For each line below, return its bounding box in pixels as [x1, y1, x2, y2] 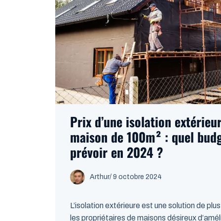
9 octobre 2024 [113, 173, 162, 181]
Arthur [90, 173, 110, 181]
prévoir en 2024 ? [70, 143, 163, 162]
